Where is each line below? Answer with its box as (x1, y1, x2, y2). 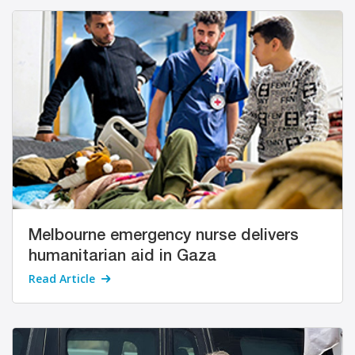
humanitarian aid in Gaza (29, 248, 216, 265)
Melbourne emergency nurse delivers (29, 227, 299, 244)
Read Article (29, 271, 95, 287)
